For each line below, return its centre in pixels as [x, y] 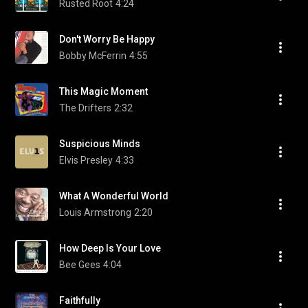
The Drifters [85, 108]
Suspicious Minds [100, 144]
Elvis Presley [86, 160]
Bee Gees [80, 265]
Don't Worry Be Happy [107, 39]
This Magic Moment [103, 91]
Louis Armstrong [95, 212]
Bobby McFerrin [93, 56]
